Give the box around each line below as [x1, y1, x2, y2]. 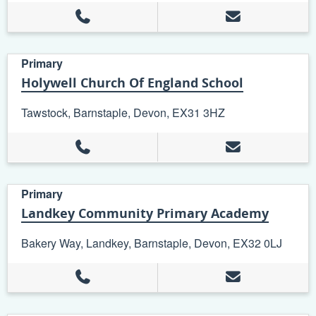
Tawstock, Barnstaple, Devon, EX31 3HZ [21, 104, 226, 121]
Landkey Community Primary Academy [21, 204, 269, 221]
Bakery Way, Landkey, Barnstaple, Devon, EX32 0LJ [21, 234, 283, 251]
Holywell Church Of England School [21, 73, 244, 91]
